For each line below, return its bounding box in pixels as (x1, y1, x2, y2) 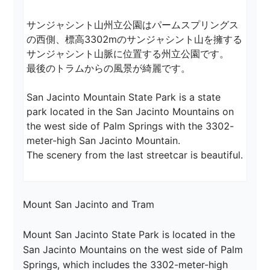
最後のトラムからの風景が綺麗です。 (27, 62, 191, 75)
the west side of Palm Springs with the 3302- (27, 120, 234, 133)
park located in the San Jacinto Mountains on (27, 105, 237, 118)
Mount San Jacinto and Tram (23, 198, 155, 211)
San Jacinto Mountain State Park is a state (27, 91, 224, 104)
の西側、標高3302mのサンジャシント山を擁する (27, 33, 243, 46)
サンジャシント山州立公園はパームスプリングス (27, 19, 239, 31)
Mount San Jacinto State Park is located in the (23, 228, 239, 241)
